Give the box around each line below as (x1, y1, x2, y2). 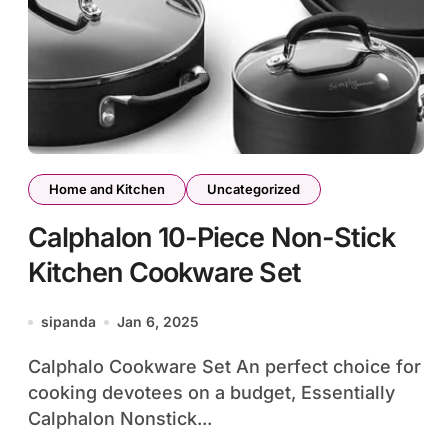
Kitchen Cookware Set (28, 256, 301, 289)
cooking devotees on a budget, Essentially (28, 382, 395, 403)
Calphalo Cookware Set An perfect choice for (28, 356, 41, 377)
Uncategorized (207, 181, 300, 197)
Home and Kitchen (49, 181, 165, 197)
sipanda (41, 313, 96, 330)
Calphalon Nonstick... (28, 408, 212, 429)
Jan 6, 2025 (117, 313, 199, 330)
